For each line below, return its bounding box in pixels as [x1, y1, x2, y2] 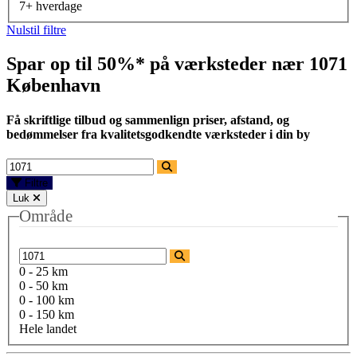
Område [19, 206, 73, 226]
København [6, 74, 100, 96]
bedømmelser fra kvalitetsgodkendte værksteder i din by [6, 127, 310, 142]
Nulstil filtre [6, 22, 66, 37]
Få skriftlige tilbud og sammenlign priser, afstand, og [6, 113, 289, 127]
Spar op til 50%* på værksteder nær [6, 53, 309, 74]
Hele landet [19, 322, 76, 335]
